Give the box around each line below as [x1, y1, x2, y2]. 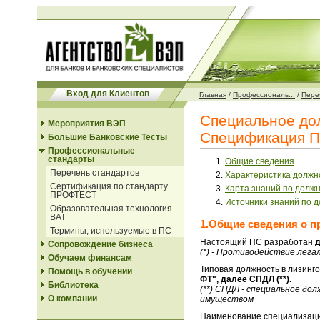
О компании [48, 294, 97, 304]
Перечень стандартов [50, 168, 139, 178]
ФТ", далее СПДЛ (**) [200, 274, 289, 284]
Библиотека [48, 280, 99, 290]
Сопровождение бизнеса [48, 239, 153, 249]
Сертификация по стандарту [50, 181, 168, 191]
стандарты [48, 154, 94, 164]
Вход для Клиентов [66, 89, 149, 99]
